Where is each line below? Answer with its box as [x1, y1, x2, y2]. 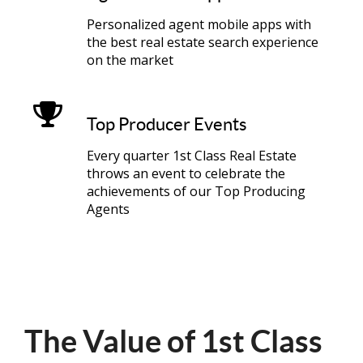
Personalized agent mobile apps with [87, 15, 312, 34]
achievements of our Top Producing [87, 182, 306, 201]
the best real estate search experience [87, 33, 319, 52]
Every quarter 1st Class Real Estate [87, 147, 297, 165]
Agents [87, 200, 147, 219]
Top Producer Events [87, 114, 248, 135]
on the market [87, 51, 174, 70]
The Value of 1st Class [24, 323, 322, 360]
